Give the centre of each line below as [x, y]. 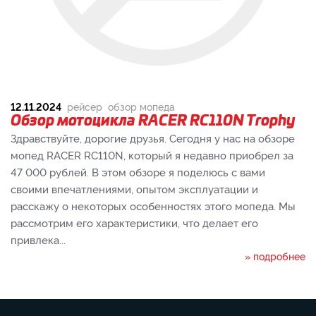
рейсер [85, 106]
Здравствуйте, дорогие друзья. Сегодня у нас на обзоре [153, 138]
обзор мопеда [141, 106]
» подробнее [275, 256]
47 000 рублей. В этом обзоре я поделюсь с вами [138, 172]
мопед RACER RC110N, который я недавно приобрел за [152, 155]
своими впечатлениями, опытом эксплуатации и [134, 189]
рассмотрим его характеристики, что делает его [134, 223]
